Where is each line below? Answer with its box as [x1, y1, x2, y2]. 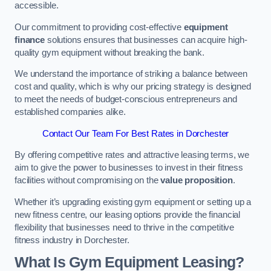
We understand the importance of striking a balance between [15, 69, 247, 79]
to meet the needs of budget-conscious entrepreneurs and [15, 94, 238, 105]
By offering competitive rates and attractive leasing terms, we [15, 150, 249, 160]
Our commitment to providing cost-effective [15, 22, 184, 32]
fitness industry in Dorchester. [15, 235, 129, 245]
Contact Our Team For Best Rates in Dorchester [42, 128, 229, 139]
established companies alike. [15, 107, 126, 117]
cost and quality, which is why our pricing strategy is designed [15, 82, 251, 92]
